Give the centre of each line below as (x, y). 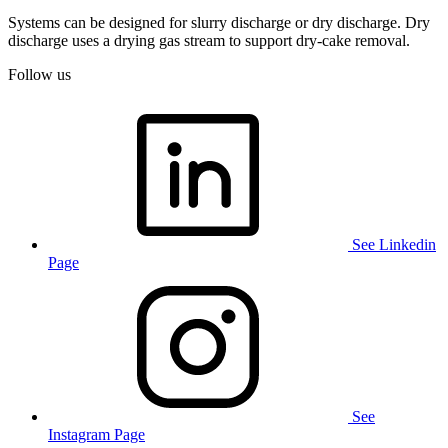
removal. (380, 41)
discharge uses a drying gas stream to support (152, 41)
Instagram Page (96, 435)
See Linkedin (394, 245)
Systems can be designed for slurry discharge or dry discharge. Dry (219, 23)
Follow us (39, 75)
